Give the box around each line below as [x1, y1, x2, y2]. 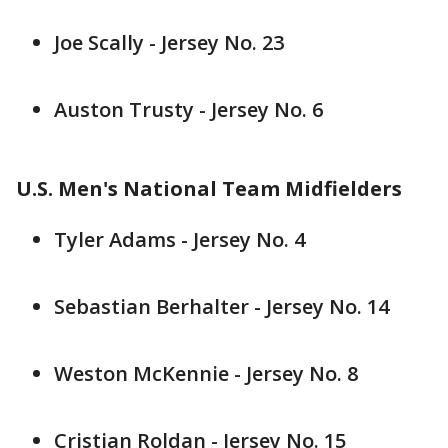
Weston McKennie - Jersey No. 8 [54, 359, 358, 387]
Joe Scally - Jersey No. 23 [54, 28, 284, 56]
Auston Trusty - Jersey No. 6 [54, 95, 323, 123]
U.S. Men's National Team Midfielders [16, 174, 402, 202]
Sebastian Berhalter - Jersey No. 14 [54, 292, 389, 320]
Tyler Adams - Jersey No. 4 [54, 225, 305, 253]
